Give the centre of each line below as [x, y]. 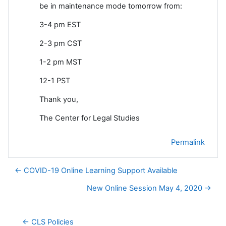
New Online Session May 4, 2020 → [149, 188]
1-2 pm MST [61, 62]
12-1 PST [55, 80]
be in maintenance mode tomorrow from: [111, 6]
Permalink [188, 142]
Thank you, [59, 99]
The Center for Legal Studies [90, 118]
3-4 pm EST [60, 24]
